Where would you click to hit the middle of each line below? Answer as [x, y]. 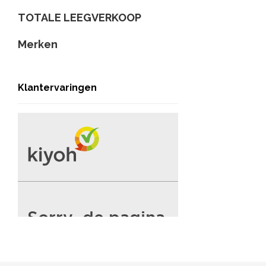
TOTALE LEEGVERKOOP [80, 18]
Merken [38, 44]
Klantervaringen [57, 88]
